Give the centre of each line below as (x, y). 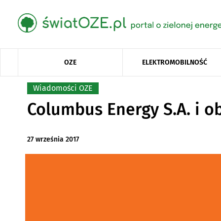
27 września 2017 (53, 140)
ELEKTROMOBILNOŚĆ (175, 62)
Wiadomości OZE (63, 88)
